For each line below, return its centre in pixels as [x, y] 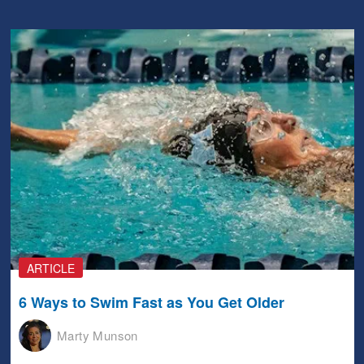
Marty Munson [97, 336]
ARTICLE [50, 268]
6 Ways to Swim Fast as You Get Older [151, 302]
